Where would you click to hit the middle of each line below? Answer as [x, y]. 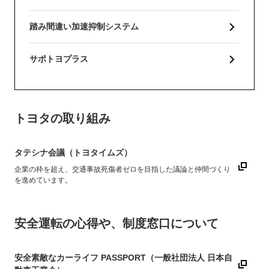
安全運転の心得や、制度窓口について [116, 224]
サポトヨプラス [59, 59]
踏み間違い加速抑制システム [84, 27]
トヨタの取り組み [62, 119]
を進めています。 [43, 180]
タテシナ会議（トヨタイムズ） [73, 153]
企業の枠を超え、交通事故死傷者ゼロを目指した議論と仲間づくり [122, 170]
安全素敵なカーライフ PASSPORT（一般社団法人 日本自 [123, 258]
